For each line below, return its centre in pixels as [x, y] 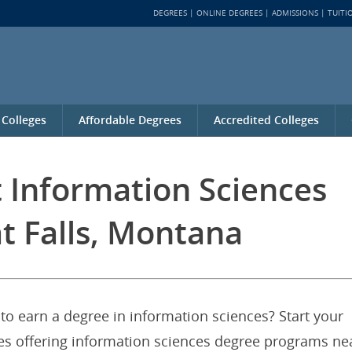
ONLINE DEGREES [229, 13]
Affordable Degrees [130, 120]
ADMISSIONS [295, 13]
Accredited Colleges [266, 120]
